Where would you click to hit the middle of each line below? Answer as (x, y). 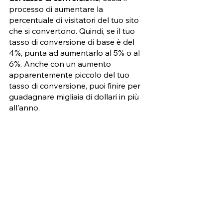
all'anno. (25, 108)
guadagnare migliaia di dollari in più (75, 97)
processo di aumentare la (57, 9)
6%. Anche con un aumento (61, 64)
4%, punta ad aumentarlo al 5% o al (75, 53)
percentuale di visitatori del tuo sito (75, 20)
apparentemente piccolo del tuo (70, 75)
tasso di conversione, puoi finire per (76, 86)
